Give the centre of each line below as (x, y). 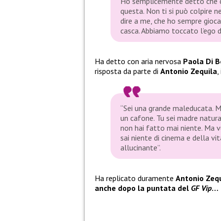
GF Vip (201, 188)
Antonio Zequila (189, 71)
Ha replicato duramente (135, 178)
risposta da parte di (128, 71)
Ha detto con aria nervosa (139, 61)
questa (132, 11)
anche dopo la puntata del (143, 188)
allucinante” (140, 148)
